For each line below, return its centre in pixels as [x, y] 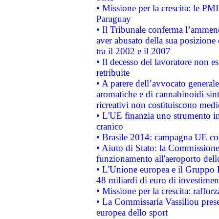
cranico [109, 126]
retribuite [113, 73]
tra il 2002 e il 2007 [133, 51]
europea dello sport [132, 212]
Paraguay [113, 19]
